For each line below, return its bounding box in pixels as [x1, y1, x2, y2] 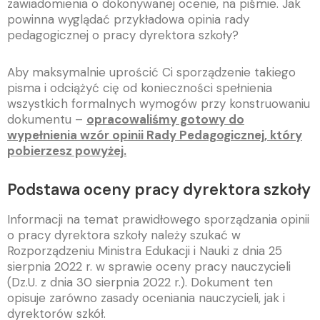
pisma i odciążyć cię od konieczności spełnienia [7, 80, 272, 96]
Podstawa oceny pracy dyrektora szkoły [7, 179, 311, 200]
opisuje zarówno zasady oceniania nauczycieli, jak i [7, 289, 285, 306]
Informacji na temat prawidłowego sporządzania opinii [7, 211, 309, 227]
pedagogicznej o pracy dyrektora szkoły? [7, 27, 239, 44]
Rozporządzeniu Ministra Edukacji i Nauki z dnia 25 [7, 242, 282, 259]
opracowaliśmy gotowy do [86, 111, 244, 128]
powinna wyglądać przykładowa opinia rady [7, 11, 249, 28]
